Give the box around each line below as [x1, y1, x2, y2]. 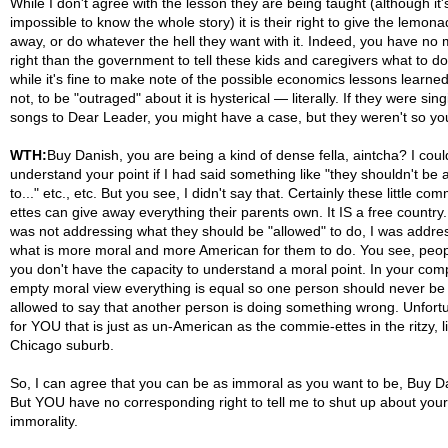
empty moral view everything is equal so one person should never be [9, 280, 445, 296]
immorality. [9, 413, 78, 429]
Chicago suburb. [9, 337, 114, 353]
